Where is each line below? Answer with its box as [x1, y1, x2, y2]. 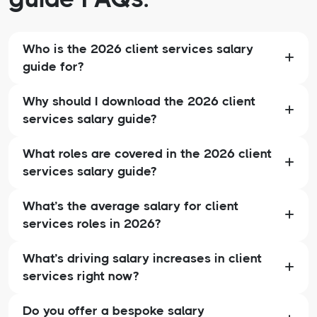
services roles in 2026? [23, 217, 161, 231]
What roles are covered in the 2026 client [23, 146, 272, 161]
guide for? [23, 59, 83, 74]
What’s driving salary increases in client [23, 251, 262, 266]
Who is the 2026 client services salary [23, 42, 253, 57]
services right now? [23, 269, 139, 284]
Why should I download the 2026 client [23, 94, 255, 109]
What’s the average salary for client [23, 199, 238, 214]
